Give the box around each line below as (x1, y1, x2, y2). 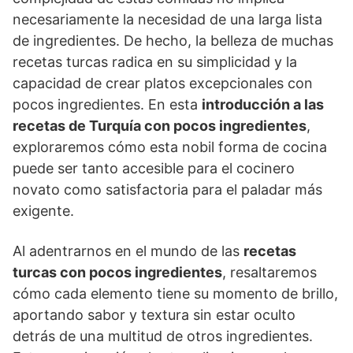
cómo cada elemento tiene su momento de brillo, (13, 284, 338, 302)
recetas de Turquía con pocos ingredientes (13, 117, 307, 134)
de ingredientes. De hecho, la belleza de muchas (13, 32, 333, 49)
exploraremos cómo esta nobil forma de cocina (13, 138, 327, 155)
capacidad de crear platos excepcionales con (13, 74, 313, 91)
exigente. (13, 202, 74, 219)
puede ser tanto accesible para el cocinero (13, 159, 295, 176)
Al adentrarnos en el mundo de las (13, 242, 243, 259)
